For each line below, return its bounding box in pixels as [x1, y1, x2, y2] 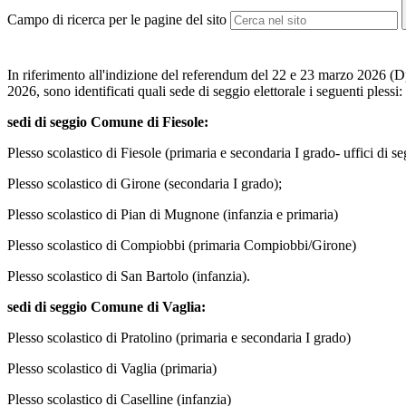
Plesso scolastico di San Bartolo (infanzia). [7, 268, 250, 285]
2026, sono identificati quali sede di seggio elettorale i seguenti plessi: [7, 83, 402, 100]
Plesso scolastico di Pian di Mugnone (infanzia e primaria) [7, 207, 338, 223]
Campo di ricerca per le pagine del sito [7, 12, 227, 28]
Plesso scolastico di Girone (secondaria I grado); [7, 176, 282, 192]
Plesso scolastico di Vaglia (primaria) [7, 361, 217, 377]
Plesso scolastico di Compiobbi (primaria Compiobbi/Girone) [7, 237, 356, 254]
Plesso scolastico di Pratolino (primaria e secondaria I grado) [7, 330, 351, 346]
